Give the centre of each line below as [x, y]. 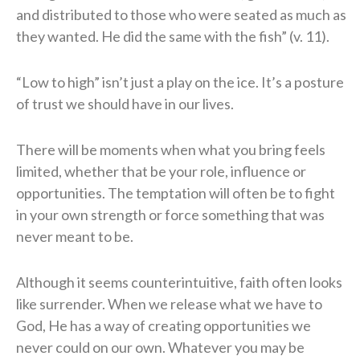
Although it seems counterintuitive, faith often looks [179, 282]
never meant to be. [75, 236]
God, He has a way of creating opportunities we [164, 325]
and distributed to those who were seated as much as [181, 14]
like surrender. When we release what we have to [169, 303]
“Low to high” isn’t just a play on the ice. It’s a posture [180, 82]
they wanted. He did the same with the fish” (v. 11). [173, 36]
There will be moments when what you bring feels [171, 149]
